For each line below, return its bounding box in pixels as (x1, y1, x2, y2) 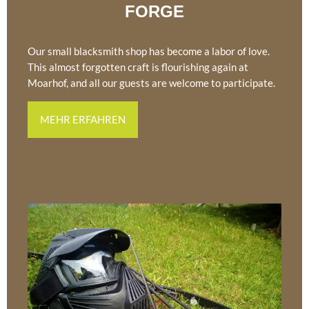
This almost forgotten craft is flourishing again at (28, 61, 248, 74)
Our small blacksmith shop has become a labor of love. (28, 45, 270, 58)
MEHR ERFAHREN (40, 113, 126, 126)
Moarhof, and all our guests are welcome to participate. (28, 77, 275, 90)
